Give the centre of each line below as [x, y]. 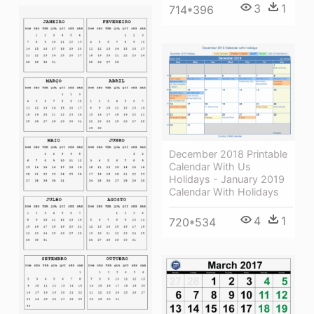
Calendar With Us [210, 166]
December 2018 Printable [228, 153]
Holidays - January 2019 [227, 179]
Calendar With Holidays [224, 191]
